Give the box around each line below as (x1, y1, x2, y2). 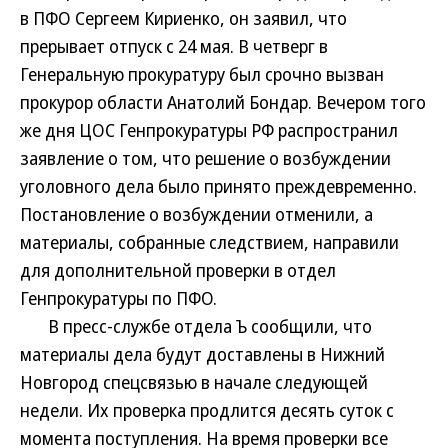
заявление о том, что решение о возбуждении (20, 146, 391, 170)
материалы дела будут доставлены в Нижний (20, 342, 385, 366)
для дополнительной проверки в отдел (20, 258, 336, 282)
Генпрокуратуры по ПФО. (20, 286, 217, 310)
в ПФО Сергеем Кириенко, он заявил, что (20, 6, 347, 30)
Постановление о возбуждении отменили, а (20, 202, 373, 226)
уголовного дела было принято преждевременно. (20, 174, 417, 198)
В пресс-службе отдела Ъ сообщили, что (20, 314, 372, 338)
